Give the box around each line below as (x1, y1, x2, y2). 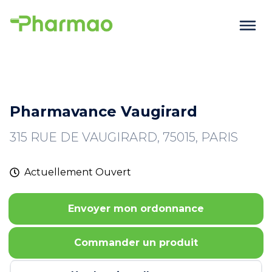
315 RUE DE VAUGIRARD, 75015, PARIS (10, 130, 238, 144)
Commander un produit (74, 237, 198, 248)
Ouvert (95, 166, 131, 178)
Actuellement (24, 166, 95, 178)
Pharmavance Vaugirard (10, 103, 197, 120)
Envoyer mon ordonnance (68, 203, 204, 214)
